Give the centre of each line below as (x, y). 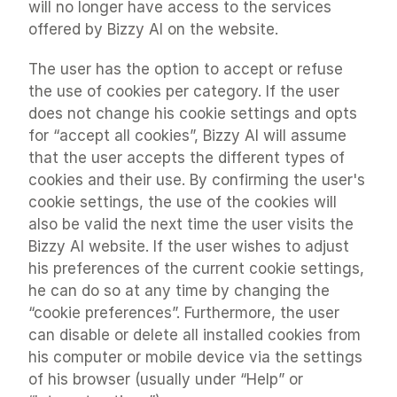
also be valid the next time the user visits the (191, 224)
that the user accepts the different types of (187, 158)
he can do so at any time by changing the (179, 291)
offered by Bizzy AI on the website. (153, 29)
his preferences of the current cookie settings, (196, 269)
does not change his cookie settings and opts (193, 113)
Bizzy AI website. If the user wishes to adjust (189, 246)
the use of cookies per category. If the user (184, 91)
